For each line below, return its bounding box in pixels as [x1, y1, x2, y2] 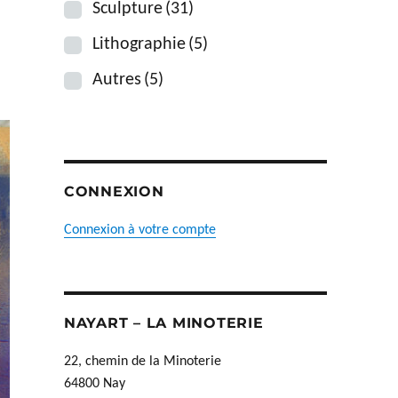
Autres [92, 70, 141, 89]
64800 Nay [63, 376, 125, 391]
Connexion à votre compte [63, 222, 216, 237]
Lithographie [92, 35, 186, 53]
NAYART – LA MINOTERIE [63, 314, 264, 331]
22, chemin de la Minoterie [63, 354, 221, 369]
